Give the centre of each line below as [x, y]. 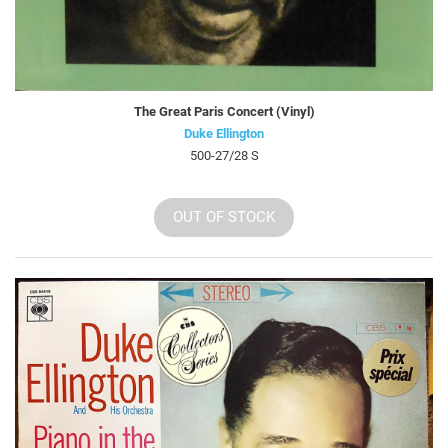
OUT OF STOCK [224, 217]
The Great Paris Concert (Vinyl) [224, 112]
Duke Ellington [224, 134]
